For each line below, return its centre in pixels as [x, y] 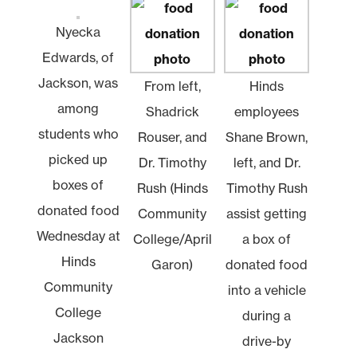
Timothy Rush [267, 188]
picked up [78, 159]
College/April [172, 239]
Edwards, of [78, 57]
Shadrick [172, 111]
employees [267, 111]
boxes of [78, 184]
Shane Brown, [267, 137]
